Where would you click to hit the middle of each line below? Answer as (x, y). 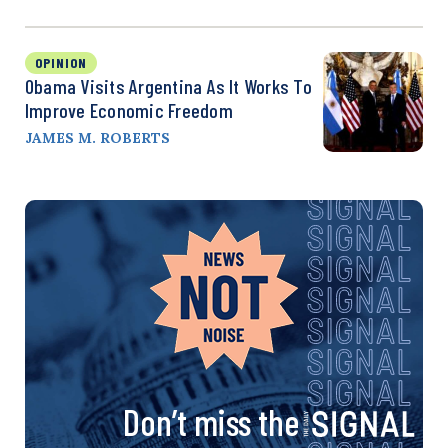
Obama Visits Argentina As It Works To (168, 85)
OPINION (61, 62)
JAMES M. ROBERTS (97, 137)
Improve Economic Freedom (129, 109)
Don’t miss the (211, 421)
